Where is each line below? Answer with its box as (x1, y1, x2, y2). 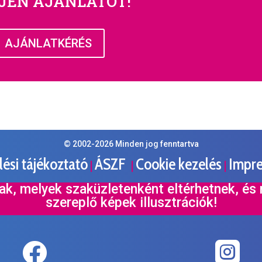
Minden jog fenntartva (113, 139, 199, 149)
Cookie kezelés (136, 154, 222, 174)
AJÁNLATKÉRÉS (4, 36, 92, 51)
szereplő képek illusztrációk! (45, 195, 217, 211)
